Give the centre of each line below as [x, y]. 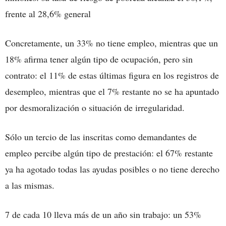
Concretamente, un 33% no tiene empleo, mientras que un [111, 43]
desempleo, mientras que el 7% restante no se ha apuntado [112, 91]
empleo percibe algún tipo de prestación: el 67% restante [109, 153]
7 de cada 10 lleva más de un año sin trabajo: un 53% [103, 214]
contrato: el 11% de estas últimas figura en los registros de [112, 75]
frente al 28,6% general [48, 13]
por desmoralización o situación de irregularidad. [95, 107]
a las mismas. [30, 185]
